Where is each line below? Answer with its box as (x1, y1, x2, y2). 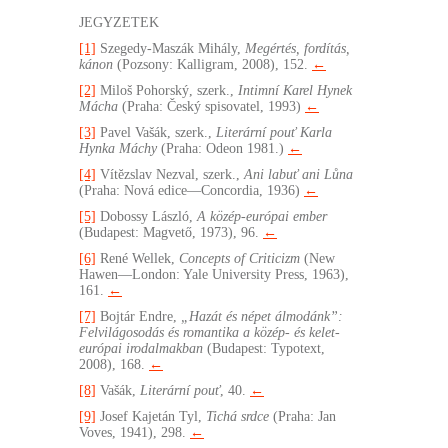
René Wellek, (96, 251, 179, 267)
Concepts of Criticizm (179, 251, 300, 267)
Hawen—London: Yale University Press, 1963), (79, 267, 349, 283)
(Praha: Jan (269, 409, 336, 425)
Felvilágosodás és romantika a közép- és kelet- (79, 325, 340, 341)
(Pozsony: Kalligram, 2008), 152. (113, 57, 312, 73)
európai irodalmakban (79, 341, 203, 357)
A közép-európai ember (197, 209, 327, 225)
